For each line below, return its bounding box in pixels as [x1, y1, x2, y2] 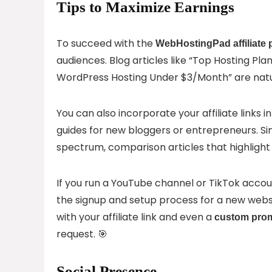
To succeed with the [56, 36, 155, 50]
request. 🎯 [56, 226, 107, 241]
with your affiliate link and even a [56, 209, 214, 224]
